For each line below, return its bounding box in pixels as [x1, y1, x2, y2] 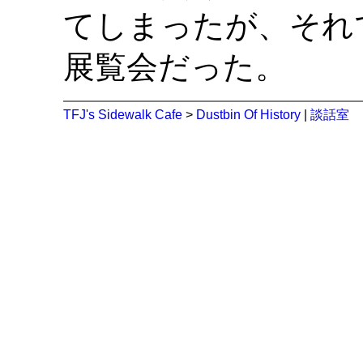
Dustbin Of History [196, 108, 301, 122]
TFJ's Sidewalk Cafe [63, 108, 183, 122]
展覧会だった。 [63, 49, 288, 85]
